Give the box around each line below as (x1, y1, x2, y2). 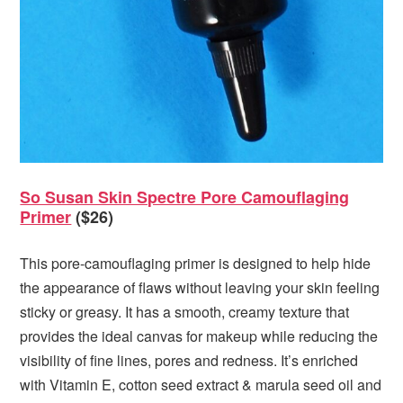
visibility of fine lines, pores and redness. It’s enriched (20, 349, 359, 371)
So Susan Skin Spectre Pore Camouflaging (20, 184, 350, 209)
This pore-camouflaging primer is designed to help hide (20, 252, 372, 273)
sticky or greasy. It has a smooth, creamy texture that (20, 300, 350, 322)
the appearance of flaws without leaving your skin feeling (20, 276, 381, 298)
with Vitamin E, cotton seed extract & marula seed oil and (20, 373, 382, 395)
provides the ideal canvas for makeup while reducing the (20, 325, 379, 346)
